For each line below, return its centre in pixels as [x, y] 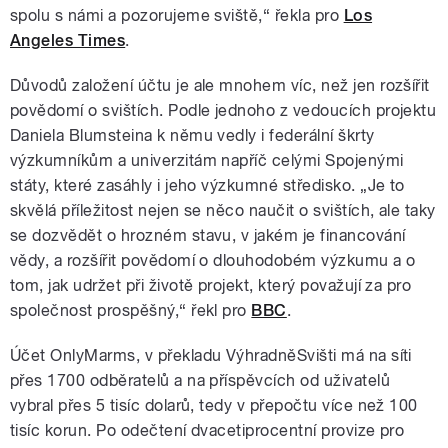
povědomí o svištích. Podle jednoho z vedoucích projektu [223, 110]
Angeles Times [68, 40]
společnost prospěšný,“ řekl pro [131, 310]
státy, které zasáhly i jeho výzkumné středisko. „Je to [207, 185]
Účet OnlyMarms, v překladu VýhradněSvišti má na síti [211, 355]
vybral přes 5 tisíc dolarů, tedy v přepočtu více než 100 [214, 405]
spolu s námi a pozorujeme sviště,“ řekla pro [177, 15]
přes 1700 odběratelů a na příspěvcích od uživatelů [200, 380]
